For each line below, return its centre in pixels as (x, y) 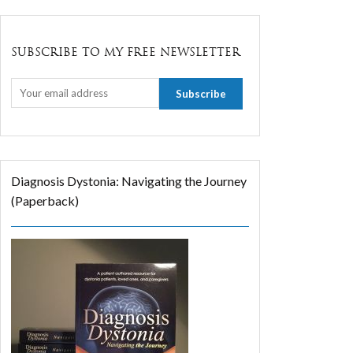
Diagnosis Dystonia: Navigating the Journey (129, 180)
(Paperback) (45, 200)
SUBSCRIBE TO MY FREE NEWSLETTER (126, 52)
